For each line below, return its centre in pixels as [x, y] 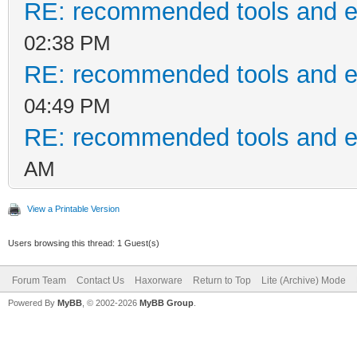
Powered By [33, 302]
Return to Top [222, 280]
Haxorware [159, 280]
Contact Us [100, 280]
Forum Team [39, 280]
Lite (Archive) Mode [304, 280]
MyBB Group [167, 302]
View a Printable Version [73, 208]
